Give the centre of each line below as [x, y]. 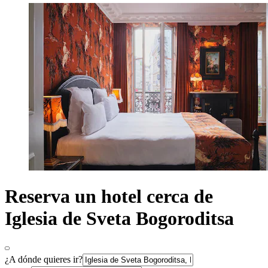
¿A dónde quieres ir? [44, 259]
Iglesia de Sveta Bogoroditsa [119, 219]
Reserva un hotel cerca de [109, 197]
